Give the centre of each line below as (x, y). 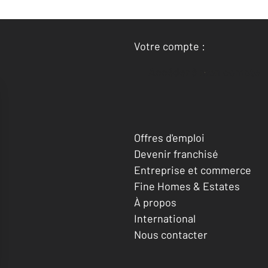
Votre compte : (170, 46)
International (165, 218)
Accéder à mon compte (208, 72)
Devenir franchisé (176, 153)
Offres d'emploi (169, 137)
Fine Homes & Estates (187, 186)
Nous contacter (171, 234)
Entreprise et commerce (193, 170)
